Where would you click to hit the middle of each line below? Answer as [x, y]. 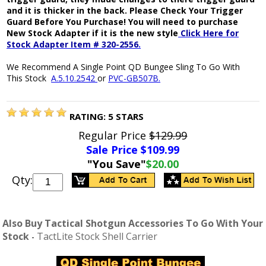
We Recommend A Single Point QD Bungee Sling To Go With [123, 67]
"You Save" [116, 164]
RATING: [89, 117]
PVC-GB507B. [134, 78]
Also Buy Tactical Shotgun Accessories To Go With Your [133, 224]
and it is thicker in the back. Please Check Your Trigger [125, 11]
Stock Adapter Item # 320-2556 [73, 45]
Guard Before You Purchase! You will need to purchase [123, 22]
